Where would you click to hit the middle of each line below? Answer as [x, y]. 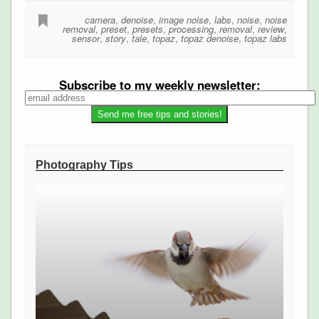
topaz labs [266, 38]
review [271, 28]
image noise [184, 19]
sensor [86, 38]
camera [100, 19]
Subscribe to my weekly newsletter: [159, 84]
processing [192, 28]
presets [148, 28]
